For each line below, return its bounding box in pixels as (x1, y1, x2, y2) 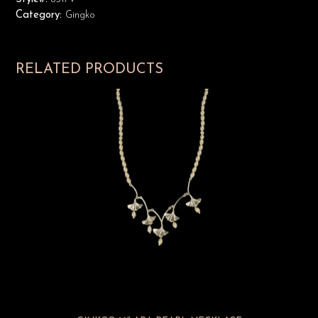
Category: (16, 10, 65, 21)
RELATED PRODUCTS (16, 62, 163, 77)
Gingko (65, 10, 95, 21)
